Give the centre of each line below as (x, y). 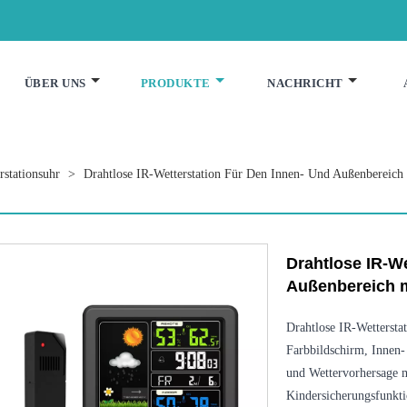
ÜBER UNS (55, 83)
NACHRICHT (305, 83)
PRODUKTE (175, 83)
